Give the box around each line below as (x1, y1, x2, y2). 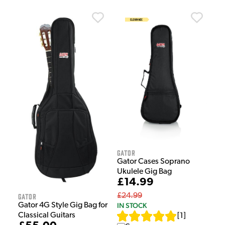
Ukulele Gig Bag (117, 167, 172, 176)
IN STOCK (117, 201, 147, 209)
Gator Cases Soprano (117, 157, 190, 166)
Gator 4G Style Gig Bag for (18, 201, 107, 210)
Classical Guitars (18, 211, 75, 220)
